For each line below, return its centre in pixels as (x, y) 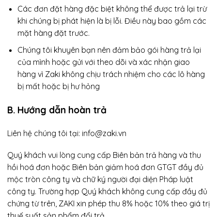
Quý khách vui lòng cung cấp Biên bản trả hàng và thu (104, 155)
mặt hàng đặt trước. (53, 33)
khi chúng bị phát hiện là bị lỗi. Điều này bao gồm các (112, 21)
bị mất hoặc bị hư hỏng (58, 86)
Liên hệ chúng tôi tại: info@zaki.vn (67, 133)
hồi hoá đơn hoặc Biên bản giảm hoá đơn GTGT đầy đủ (105, 167)
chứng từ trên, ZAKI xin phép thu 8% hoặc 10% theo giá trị (108, 204)
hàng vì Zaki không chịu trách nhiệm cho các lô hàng (111, 74)
